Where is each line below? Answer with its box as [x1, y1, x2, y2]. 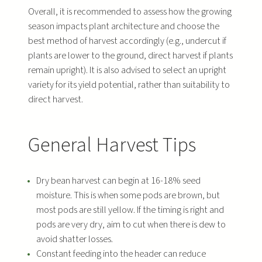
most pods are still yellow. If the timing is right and [36, 204, 224, 217]
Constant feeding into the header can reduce [36, 247, 206, 261]
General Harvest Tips [28, 130, 196, 160]
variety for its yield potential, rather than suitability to [28, 78, 230, 91]
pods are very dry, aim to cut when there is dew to [36, 218, 226, 232]
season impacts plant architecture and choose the [28, 19, 219, 33]
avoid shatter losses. [36, 233, 113, 246]
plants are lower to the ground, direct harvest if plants [28, 49, 233, 62]
